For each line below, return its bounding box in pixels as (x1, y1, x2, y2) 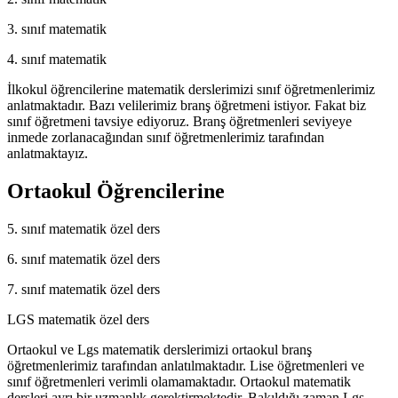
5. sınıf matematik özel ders (7, 220, 160, 236)
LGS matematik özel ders (7, 311, 149, 327)
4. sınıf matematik (7, 51, 107, 67)
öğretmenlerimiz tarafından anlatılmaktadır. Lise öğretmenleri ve (7, 357, 364, 373)
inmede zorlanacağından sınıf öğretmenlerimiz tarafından (7, 129, 324, 145)
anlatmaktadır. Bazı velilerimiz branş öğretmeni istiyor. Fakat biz (7, 97, 366, 113)
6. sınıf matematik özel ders (7, 251, 160, 267)
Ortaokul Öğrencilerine (7, 179, 225, 203)
